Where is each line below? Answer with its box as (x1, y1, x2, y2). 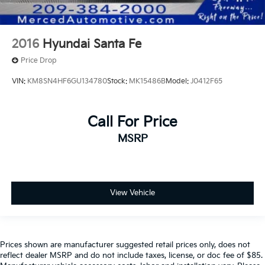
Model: (166, 77, 190, 86)
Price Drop (21, 56, 57, 65)
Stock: (107, 77, 129, 86)
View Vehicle (110, 188, 155, 198)
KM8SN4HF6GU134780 (27, 77, 107, 86)
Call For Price (88, 114, 177, 131)
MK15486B (129, 77, 166, 86)
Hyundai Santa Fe (43, 37, 141, 51)
